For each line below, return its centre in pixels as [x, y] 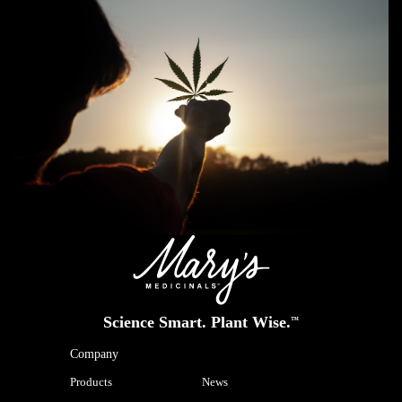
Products [91, 381]
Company [94, 354]
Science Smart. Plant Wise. [197, 322]
